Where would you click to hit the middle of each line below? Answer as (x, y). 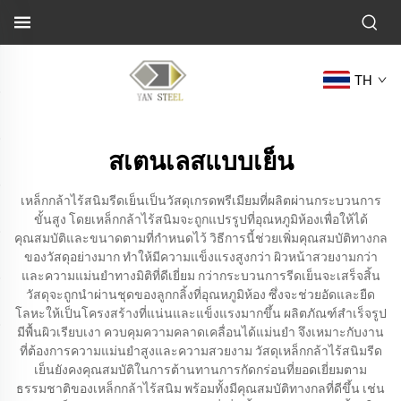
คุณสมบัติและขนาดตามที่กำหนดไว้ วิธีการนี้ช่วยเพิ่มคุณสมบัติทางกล (200, 238)
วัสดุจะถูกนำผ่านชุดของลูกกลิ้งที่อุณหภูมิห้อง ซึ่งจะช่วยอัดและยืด (200, 294)
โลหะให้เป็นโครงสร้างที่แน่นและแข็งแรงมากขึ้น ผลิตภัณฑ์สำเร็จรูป (200, 313)
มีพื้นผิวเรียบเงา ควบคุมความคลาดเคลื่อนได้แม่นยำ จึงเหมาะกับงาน (200, 332)
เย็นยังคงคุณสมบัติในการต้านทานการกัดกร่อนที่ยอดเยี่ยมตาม (200, 370)
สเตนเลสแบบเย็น (200, 162)
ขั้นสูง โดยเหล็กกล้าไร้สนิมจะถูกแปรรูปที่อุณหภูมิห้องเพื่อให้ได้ (200, 219)
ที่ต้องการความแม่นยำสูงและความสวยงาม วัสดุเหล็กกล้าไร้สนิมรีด (200, 351)
